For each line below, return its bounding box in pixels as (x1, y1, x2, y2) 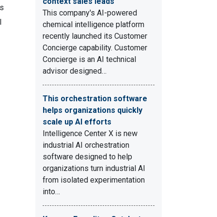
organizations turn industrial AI (43, 164, 145, 173)
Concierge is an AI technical (43, 55, 136, 64)
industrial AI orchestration (43, 140, 129, 150)
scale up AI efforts (43, 117, 111, 126)
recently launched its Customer (43, 31, 147, 41)
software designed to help (43, 152, 132, 161)
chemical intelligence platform (43, 20, 144, 29)
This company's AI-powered (43, 8, 137, 17)
